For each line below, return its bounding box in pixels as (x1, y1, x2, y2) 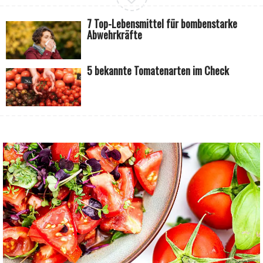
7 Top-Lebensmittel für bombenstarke (87, 15, 238, 31)
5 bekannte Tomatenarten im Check (87, 62, 230, 78)
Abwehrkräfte (87, 26, 143, 42)
